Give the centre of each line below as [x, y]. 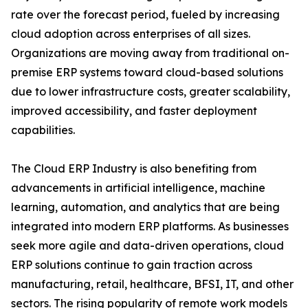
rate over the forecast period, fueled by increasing [145, 15]
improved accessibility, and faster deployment [134, 111]
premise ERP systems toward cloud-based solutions [147, 73]
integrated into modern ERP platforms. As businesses [150, 227]
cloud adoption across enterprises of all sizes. [131, 34]
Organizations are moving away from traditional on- [150, 53]
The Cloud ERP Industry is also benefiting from [134, 169]
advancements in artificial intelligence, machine [138, 188]
